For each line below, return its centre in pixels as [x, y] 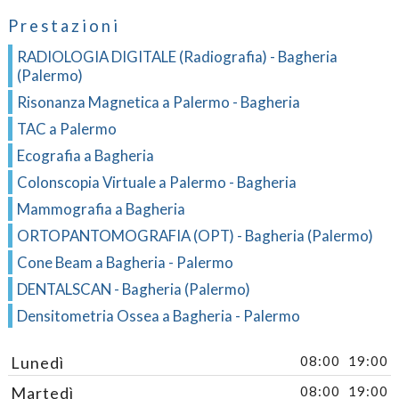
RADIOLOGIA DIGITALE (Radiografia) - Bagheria [177, 57]
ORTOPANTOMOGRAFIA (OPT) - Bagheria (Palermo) [195, 236]
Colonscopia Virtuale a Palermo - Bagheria [156, 183]
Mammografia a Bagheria [101, 209]
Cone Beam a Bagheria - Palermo [125, 263]
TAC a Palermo [66, 129]
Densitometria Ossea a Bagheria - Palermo [158, 316]
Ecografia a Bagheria [85, 156]
